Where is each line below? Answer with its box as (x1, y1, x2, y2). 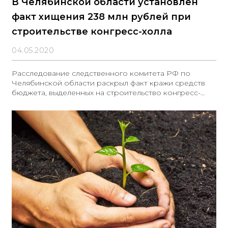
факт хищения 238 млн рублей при (12, 11, 191, 22)
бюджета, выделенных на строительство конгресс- (12, 88, 201, 97)
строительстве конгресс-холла (12, 26, 172, 37)
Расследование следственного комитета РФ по (12, 69, 190, 78)
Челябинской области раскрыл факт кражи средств (12, 78, 205, 88)
